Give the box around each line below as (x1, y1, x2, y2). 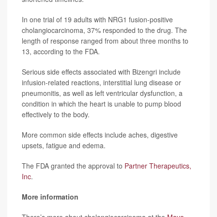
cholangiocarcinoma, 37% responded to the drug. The (22, 25, 187, 35)
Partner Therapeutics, (124, 161, 191, 170)
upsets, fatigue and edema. (22, 140, 106, 150)
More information (22, 192, 78, 201)
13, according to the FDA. (22, 46, 100, 56)
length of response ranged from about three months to (22, 36, 188, 46)
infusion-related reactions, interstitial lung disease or (22, 77, 181, 87)
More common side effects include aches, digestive (22, 130, 178, 139)
